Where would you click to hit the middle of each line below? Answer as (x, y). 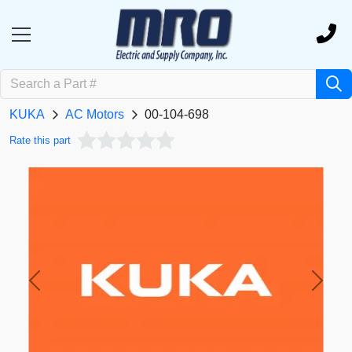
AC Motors (95, 115)
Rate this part (40, 141)
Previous (58, 288)
